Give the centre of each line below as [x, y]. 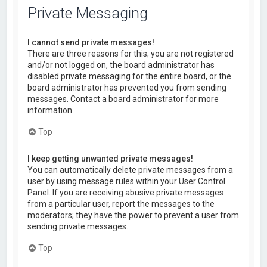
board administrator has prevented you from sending [127, 87]
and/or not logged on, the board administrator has [121, 65]
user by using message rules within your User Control [127, 181]
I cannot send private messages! [91, 42]
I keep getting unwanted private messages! [111, 158]
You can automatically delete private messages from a [131, 170]
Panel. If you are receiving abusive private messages [126, 192]
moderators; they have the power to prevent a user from [133, 215]
